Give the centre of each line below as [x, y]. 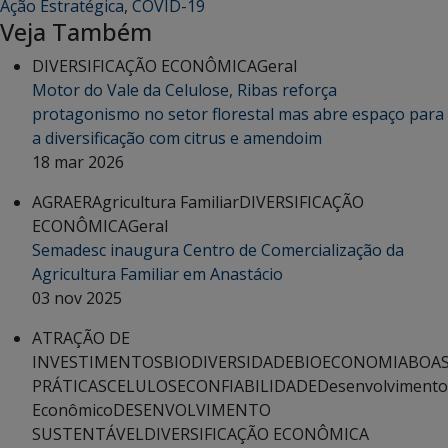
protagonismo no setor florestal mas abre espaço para [238, 113]
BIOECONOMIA [351, 361]
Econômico [72, 409]
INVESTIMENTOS [97, 361]
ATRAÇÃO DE [81, 337]
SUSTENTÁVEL [88, 433]
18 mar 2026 [78, 161]
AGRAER [62, 201]
